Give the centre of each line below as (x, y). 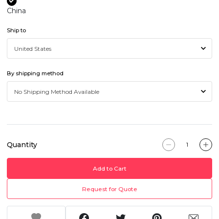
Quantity (22, 144)
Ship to (16, 31)
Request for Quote (109, 189)
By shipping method (35, 73)
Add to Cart (109, 168)
